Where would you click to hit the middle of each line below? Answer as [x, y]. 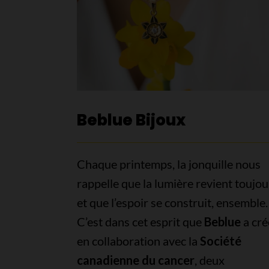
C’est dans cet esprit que [140, 222]
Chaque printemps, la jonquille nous [168, 164]
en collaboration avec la [138, 241]
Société [220, 241]
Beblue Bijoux [131, 120]
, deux [209, 260]
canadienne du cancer [135, 260]
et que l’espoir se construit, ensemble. [172, 203]
